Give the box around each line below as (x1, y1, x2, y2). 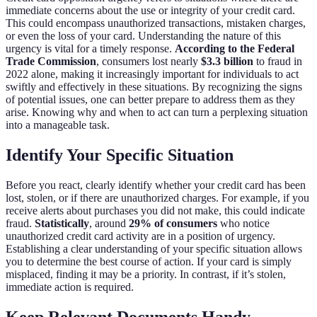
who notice (217, 217, 270, 230)
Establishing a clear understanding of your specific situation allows (6, 243, 302, 255)
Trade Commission (6, 55, 96, 68)
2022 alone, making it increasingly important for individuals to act (6, 68, 299, 81)
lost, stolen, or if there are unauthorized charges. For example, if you (6, 192, 309, 204)
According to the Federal (175, 42, 294, 55)
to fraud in (253, 55, 302, 68)
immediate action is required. (6, 281, 134, 294)
